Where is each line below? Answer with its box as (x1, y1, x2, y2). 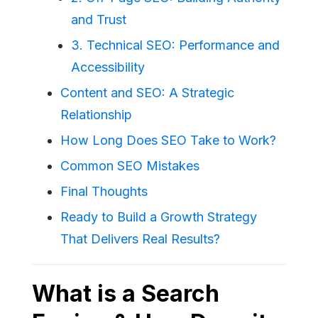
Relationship (60, 106, 132, 122)
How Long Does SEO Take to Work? (60, 132, 276, 148)
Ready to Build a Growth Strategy (60, 209, 257, 224)
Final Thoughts (60, 183, 148, 199)
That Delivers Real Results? (60, 231, 220, 246)
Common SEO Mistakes (60, 158, 199, 173)
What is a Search (32, 279, 219, 307)
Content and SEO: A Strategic (60, 84, 234, 100)
